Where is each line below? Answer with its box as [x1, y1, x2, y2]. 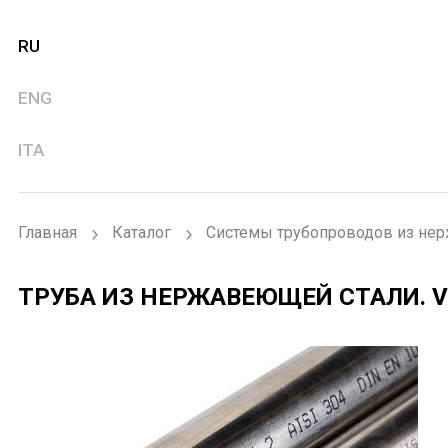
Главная [17, 222, 77, 242]
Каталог [111, 222, 171, 242]
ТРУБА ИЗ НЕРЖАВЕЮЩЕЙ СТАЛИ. [17, 282, 432, 311]
